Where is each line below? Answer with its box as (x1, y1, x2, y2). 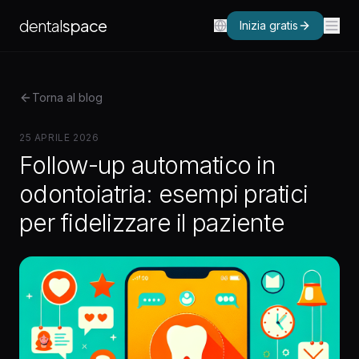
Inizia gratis (240, 18, 298, 32)
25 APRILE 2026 (19, 131, 99, 143)
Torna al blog (32, 91, 103, 104)
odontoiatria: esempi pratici (19, 179, 308, 208)
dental (19, 15, 63, 35)
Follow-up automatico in (19, 151, 276, 179)
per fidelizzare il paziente (19, 208, 284, 237)
